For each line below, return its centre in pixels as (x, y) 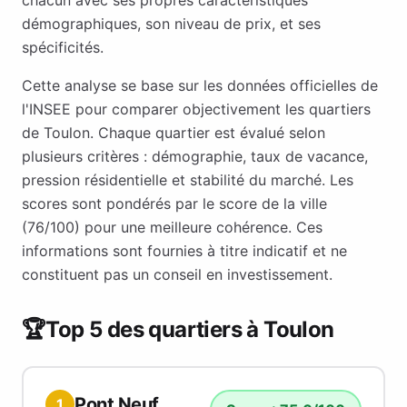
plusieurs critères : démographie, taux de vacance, (195, 156)
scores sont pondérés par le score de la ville (174, 203)
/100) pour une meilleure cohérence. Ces (184, 227)
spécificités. (63, 47)
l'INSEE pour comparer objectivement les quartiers (196, 109)
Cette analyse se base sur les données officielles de (200, 85)
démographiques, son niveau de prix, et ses (171, 24)
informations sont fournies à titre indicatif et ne (184, 251)
